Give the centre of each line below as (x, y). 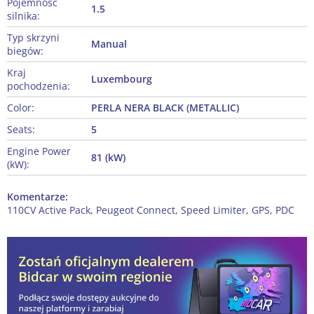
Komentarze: (37, 197)
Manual (109, 44)
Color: (21, 108)
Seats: (21, 130)
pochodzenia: (39, 86)
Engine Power (39, 151)
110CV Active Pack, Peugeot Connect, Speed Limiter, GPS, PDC (151, 210)
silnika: (23, 16)
